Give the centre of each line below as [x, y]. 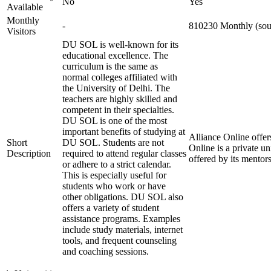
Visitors [21, 31]
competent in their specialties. [118, 110]
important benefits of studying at [124, 132]
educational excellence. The [115, 55]
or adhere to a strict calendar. [117, 164]
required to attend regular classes [124, 153]
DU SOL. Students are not [113, 142]
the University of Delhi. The [116, 88]
